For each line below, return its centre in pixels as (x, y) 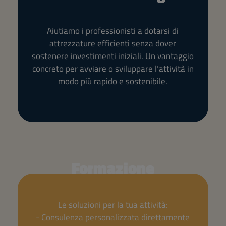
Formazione (113, 168)
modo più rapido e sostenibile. (113, 81)
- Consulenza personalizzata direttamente (113, 218)
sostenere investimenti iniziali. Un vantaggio (113, 56)
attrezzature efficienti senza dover (113, 43)
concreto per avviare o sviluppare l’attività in (113, 68)
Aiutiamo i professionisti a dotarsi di (113, 31)
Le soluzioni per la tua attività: (113, 205)
